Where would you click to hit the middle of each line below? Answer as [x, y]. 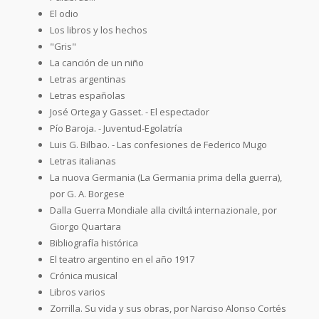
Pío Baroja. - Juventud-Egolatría [116, 128]
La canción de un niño [97, 62]
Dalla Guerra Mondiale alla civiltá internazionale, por [163, 210]
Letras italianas [83, 161]
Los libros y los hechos [99, 30]
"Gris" [63, 46]
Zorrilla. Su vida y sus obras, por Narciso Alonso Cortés [168, 308]
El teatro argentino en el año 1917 [122, 259]
